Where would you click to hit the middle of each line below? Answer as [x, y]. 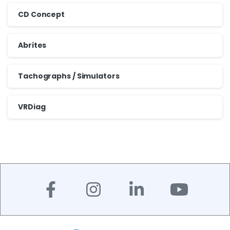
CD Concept [41, 14]
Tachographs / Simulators [69, 76]
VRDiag [32, 107]
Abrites [32, 45]
